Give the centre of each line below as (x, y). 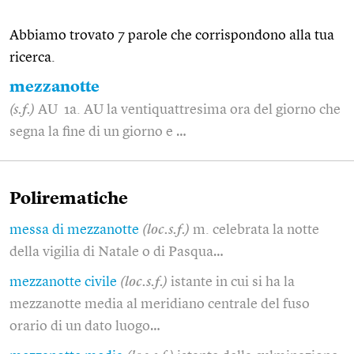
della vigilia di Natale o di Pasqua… (117, 252)
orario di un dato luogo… (85, 326)
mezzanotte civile (63, 282)
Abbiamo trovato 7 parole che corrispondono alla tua (172, 35)
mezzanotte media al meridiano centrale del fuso (160, 304)
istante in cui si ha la (233, 282)
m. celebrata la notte (256, 230)
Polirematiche (69, 199)
